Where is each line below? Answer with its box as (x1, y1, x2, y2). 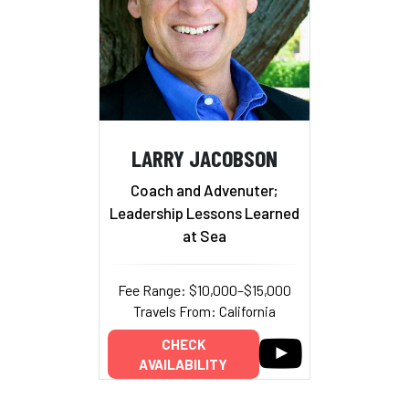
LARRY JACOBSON (131, 142, 278, 172)
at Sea (183, 226, 226, 246)
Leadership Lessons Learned (110, 204, 299, 223)
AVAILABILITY (139, 356, 227, 373)
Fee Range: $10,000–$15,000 (118, 281, 291, 299)
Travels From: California (133, 302, 276, 320)
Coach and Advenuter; (131, 181, 278, 200)
